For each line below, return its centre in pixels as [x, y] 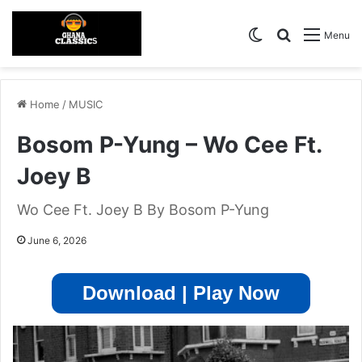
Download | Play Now [181, 293]
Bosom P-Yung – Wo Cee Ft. [169, 145]
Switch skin [297, 34]
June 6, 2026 [57, 241]
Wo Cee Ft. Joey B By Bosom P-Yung [143, 210]
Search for [323, 34]
